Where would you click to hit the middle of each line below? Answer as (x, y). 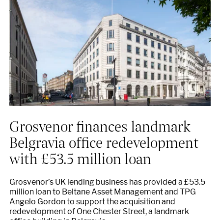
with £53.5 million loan (80, 158)
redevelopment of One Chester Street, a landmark (99, 212)
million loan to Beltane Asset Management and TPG (102, 192)
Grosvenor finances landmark (100, 125)
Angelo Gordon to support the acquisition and (92, 202)
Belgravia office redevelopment (104, 142)
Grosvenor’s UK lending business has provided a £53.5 (107, 182)
